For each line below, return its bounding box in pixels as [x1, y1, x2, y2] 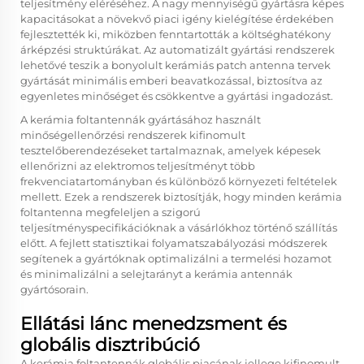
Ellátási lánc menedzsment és [20, 313, 287, 335]
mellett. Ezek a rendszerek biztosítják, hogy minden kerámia [20, 190, 342, 203]
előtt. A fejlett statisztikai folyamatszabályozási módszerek [20, 236, 327, 249]
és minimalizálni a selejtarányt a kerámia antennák [20, 267, 292, 280]
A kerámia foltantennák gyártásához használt [20, 113, 261, 126]
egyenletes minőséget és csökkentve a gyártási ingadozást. [20, 89, 333, 102]
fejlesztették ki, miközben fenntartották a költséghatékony [20, 28, 331, 41]
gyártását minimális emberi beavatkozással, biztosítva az [20, 74, 323, 87]
